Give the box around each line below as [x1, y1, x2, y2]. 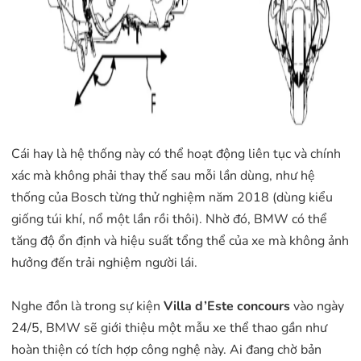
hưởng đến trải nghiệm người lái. [11, 253, 197, 272]
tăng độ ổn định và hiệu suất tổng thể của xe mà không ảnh [11, 231, 349, 250]
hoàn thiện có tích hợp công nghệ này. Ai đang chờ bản [11, 340, 322, 359]
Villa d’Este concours [164, 297, 290, 315]
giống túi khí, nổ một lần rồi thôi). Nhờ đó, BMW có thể [11, 210, 327, 228]
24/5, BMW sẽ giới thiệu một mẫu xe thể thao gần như [11, 318, 327, 337]
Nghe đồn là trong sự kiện [11, 297, 164, 315]
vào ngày [290, 297, 344, 315]
